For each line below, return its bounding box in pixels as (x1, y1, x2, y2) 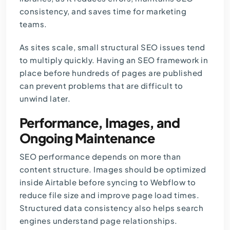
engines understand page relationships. (19, 216, 178, 226)
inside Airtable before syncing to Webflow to (19, 177, 196, 187)
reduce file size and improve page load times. (19, 190, 200, 200)
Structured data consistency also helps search (19, 203, 204, 213)
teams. (19, 19, 47, 29)
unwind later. (19, 93, 71, 104)
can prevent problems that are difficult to (19, 81, 183, 91)
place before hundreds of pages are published (19, 68, 203, 78)
